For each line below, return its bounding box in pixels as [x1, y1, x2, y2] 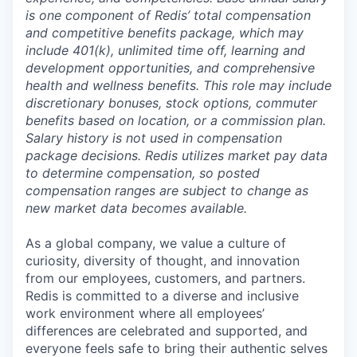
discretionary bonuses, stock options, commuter [25, 95, 317, 111]
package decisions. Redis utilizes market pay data [25, 147, 328, 163]
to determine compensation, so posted [25, 165, 260, 181]
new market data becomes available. [25, 200, 247, 216]
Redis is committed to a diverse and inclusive [25, 288, 299, 304]
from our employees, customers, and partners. [25, 270, 305, 286]
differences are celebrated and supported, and [25, 323, 308, 339]
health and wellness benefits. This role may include [25, 77, 331, 93]
